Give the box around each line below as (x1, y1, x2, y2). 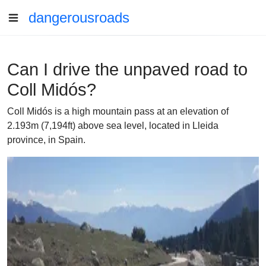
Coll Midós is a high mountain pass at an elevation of (7, 106, 229, 116)
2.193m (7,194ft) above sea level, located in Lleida (7, 121, 218, 131)
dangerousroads (28, 9, 129, 26)
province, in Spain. (7, 135, 85, 145)
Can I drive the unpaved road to (7, 60, 248, 79)
